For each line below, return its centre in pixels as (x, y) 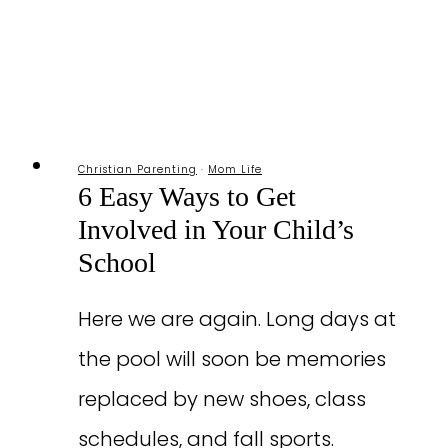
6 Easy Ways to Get (187, 196)
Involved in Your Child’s (216, 229)
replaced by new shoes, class (222, 398)
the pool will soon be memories (232, 358)
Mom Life (235, 169)
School (117, 262)
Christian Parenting (137, 169)
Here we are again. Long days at (237, 318)
